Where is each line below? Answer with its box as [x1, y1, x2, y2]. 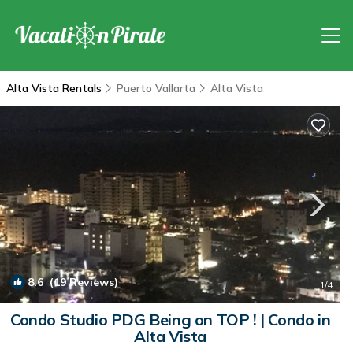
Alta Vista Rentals [6, 81, 105, 95]
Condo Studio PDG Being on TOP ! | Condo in [9, 310, 331, 329]
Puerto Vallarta [117, 81, 195, 95]
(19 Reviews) [43, 275, 118, 289]
